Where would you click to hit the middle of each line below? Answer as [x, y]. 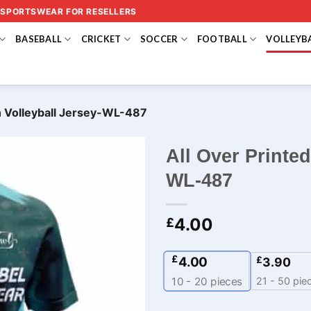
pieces [225, 281]
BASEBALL [39, 39]
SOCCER [159, 39]
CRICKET [101, 39]
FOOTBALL [222, 39]
